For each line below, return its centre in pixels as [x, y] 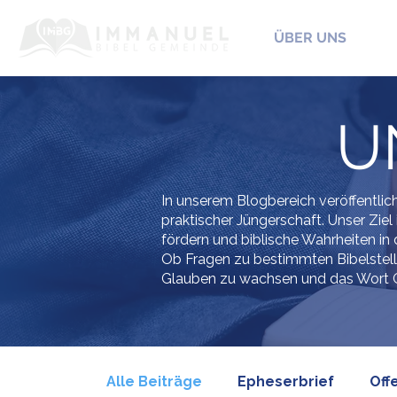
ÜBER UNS [310, 38]
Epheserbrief [286, 381]
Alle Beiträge [154, 381]
